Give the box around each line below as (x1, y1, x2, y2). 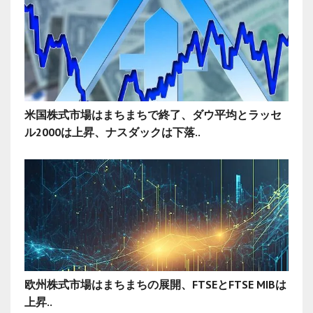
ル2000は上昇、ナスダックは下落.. (24, 125, 201, 139)
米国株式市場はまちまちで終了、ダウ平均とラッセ (24, 108, 282, 122)
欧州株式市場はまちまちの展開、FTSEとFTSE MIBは (24, 277, 286, 291)
